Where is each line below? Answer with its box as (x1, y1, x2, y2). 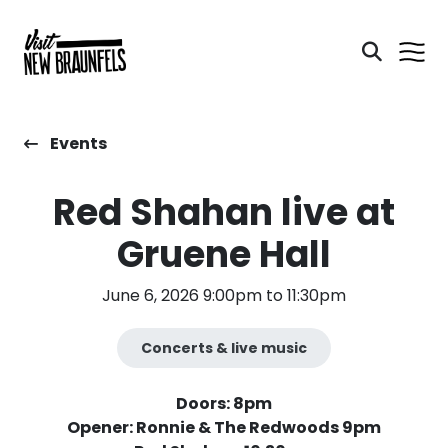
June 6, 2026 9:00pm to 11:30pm (101, 284, 346, 307)
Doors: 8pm (175, 392, 272, 415)
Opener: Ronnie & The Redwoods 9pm (66, 416, 381, 439)
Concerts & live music (140, 337, 307, 358)
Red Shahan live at (52, 187, 395, 238)
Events (50, 132, 107, 155)
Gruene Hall (116, 229, 331, 280)
